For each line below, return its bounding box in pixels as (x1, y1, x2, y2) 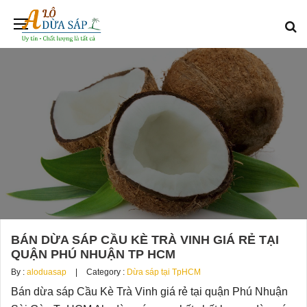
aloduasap (27, 267, 66, 278)
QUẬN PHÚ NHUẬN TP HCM (11, 247, 175, 262)
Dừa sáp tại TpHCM (127, 267, 201, 278)
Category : (84, 267, 127, 278)
